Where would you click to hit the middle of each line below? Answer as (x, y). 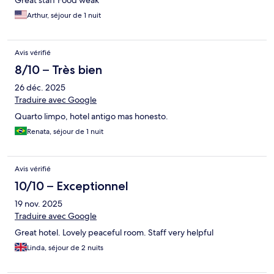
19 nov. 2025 (39, 204)
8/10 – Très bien (58, 70)
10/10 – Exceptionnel (72, 186)
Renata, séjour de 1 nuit (65, 132)
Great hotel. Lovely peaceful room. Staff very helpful (114, 233)
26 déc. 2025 (40, 88)
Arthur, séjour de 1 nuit (64, 16)
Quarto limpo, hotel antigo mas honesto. (91, 117)
